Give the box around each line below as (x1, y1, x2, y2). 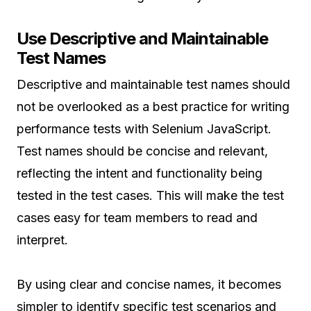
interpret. (17, 233, 72, 248)
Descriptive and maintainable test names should (17, 77, 290, 92)
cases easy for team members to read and (17, 210, 258, 226)
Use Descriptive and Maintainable (17, 28, 269, 49)
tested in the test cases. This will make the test (17, 188, 284, 203)
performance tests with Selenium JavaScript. (17, 121, 271, 137)
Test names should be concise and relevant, (17, 144, 268, 159)
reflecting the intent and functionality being (17, 166, 262, 181)
